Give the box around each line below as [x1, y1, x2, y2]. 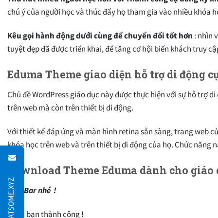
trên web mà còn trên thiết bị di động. [7, 102, 133, 113]
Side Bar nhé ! [7, 184, 58, 196]
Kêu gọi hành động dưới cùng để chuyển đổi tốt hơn [7, 30, 193, 41]
